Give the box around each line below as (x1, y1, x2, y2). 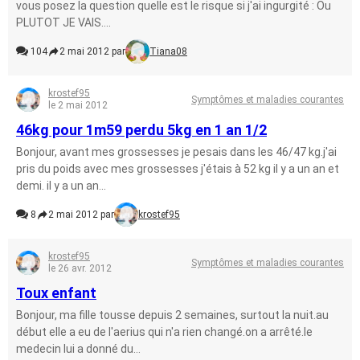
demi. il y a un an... (16, 179, 106, 192)
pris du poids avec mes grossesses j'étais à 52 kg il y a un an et (16, 162, 339, 175)
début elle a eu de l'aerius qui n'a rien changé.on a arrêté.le (16, 325, 313, 338)
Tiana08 (149, 46, 187, 57)
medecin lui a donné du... (16, 342, 141, 355)
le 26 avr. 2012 (48, 263, 112, 274)
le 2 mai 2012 (48, 100, 108, 111)
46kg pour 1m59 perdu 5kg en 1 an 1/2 (16, 121, 267, 138)
